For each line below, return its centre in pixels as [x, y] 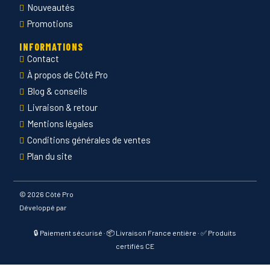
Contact [43, 59]
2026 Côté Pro [51, 194]
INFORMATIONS [51, 47]
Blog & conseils [58, 91]
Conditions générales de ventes [89, 140]
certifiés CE [135, 246]
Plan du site [50, 156]
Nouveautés [51, 8]
